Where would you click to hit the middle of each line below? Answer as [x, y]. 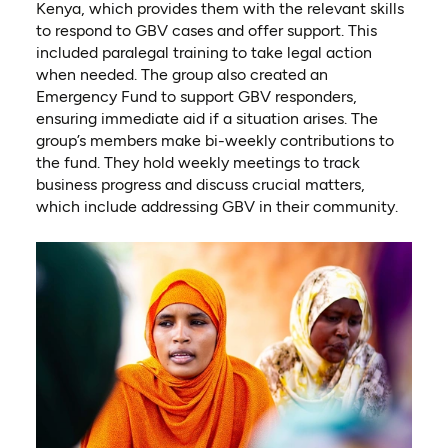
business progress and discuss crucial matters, [200, 185]
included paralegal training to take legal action [203, 53]
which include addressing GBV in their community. [216, 207]
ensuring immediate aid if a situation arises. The [206, 119]
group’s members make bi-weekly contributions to [214, 141]
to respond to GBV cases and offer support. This [206, 31]
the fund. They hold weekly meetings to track [197, 163]
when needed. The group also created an [181, 75]
